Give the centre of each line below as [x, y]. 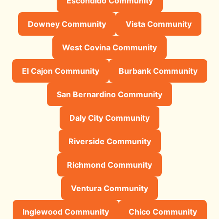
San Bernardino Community [109, 94]
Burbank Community [158, 71]
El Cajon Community [60, 71]
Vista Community [158, 24]
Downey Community [67, 24]
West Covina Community [109, 47]
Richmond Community [109, 164]
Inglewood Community [66, 211]
